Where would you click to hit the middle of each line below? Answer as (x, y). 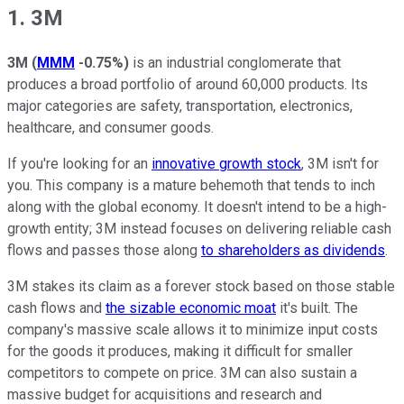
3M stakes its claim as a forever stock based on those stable (201, 286)
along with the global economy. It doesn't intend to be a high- (197, 207)
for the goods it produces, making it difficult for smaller (180, 351)
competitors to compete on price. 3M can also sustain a (182, 372)
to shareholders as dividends (293, 250)
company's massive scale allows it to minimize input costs (193, 329)
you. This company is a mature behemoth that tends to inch (191, 185)
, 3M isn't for (340, 163)
